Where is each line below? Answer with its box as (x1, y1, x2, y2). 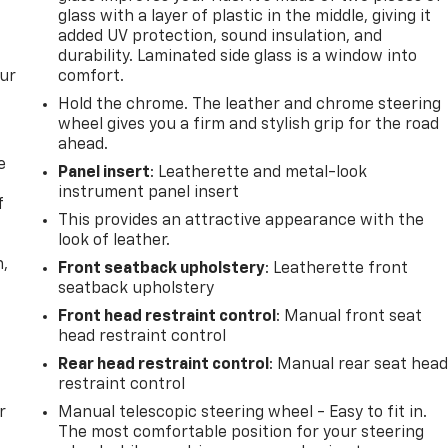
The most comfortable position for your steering (58, 424, 425, 441)
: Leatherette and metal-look (150, 164, 368, 181)
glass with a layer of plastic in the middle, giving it (58, 8, 432, 25)
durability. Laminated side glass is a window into (58, 48, 418, 65)
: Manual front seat (276, 308, 423, 325)
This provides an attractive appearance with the (58, 212, 425, 229)
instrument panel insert (58, 184, 240, 201)
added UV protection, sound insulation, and (58, 28, 383, 45)
